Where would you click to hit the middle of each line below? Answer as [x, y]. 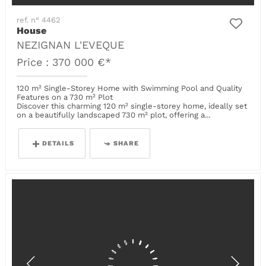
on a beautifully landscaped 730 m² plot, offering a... [114, 115]
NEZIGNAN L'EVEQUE [71, 45]
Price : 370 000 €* [64, 63]
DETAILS [58, 143]
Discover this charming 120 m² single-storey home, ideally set [132, 106]
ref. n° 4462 [39, 20]
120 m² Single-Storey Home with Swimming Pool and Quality [130, 88]
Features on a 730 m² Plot [65, 97]
